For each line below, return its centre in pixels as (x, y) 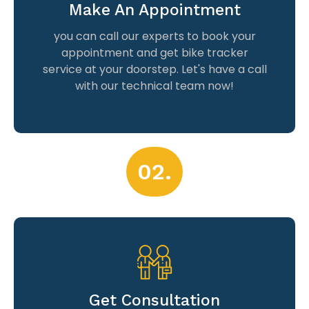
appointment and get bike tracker (154, 52)
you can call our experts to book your (154, 36)
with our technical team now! (154, 86)
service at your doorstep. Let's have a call (154, 69)
